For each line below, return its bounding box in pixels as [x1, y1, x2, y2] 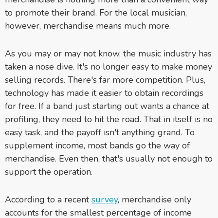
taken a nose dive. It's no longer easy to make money [5, 60, 212, 73]
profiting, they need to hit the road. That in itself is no [5, 113, 213, 125]
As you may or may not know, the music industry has [5, 47, 212, 59]
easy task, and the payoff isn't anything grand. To [5, 126, 195, 138]
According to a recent [5, 193, 91, 205]
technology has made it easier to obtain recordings [5, 87, 203, 99]
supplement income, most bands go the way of [5, 139, 190, 151]
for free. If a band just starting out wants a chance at [5, 100, 209, 112]
